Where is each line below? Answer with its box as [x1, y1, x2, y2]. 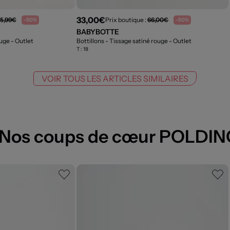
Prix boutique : [105, 16, 148, 24]
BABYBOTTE [76, 27, 120, 36]
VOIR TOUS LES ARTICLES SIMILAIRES [42, 73, 188, 84]
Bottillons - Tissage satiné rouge [76, 36, 169, 45]
